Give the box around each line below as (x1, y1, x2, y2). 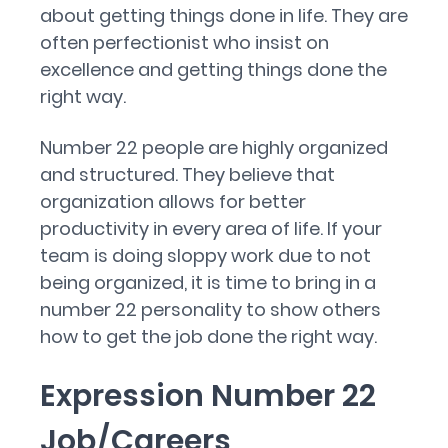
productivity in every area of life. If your (40, 216, 382, 241)
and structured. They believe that (40, 162, 335, 187)
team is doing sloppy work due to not (40, 243, 371, 268)
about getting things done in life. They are (40, 3, 408, 28)
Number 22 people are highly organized (40, 135, 388, 160)
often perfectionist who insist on (40, 30, 329, 55)
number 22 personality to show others (40, 297, 381, 322)
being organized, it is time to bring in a (40, 270, 376, 295)
